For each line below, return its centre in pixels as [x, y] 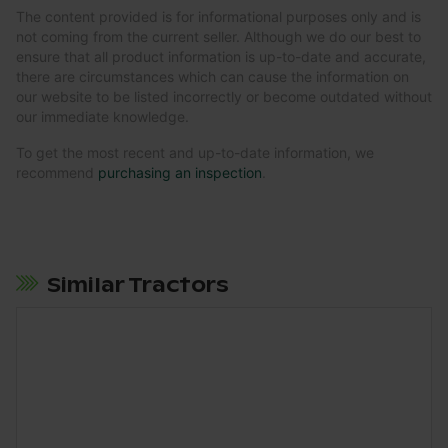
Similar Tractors [138, 285]
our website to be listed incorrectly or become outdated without [224, 97]
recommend [57, 173]
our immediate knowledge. [102, 117]
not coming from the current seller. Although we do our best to [218, 37]
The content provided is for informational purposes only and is [218, 17]
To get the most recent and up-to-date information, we [195, 153]
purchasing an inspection [180, 173]
